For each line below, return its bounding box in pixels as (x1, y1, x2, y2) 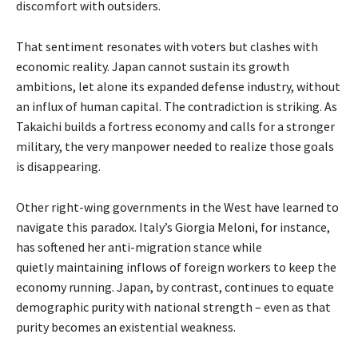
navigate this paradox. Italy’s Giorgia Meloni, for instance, (16, 219, 330, 236)
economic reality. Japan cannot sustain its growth (16, 58, 289, 75)
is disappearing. (16, 158, 101, 175)
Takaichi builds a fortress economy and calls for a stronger (16, 118, 335, 135)
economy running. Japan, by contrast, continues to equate (16, 279, 334, 296)
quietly (16, 259, 56, 276)
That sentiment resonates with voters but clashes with (16, 38, 318, 55)
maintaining (56, 259, 124, 276)
